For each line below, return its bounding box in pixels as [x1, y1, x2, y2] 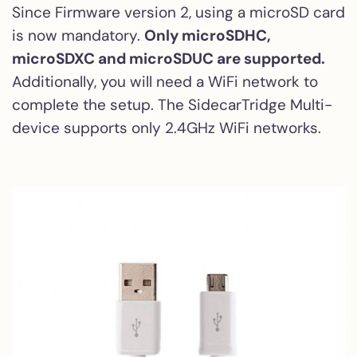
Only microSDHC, [144, 25, 271, 45]
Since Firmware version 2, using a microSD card [12, 2, 345, 22]
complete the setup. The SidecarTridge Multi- [12, 94, 332, 115]
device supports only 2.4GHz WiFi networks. [12, 117, 321, 138]
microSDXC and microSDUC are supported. [12, 48, 325, 69]
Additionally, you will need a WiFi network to [12, 71, 318, 92]
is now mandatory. [12, 25, 144, 45]
